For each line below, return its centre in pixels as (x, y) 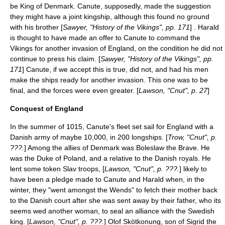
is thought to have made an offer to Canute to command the (105, 38)
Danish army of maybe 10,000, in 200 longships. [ (89, 137)
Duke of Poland (61, 158)
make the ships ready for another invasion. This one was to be (109, 80)
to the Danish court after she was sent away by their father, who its (116, 200)
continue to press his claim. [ (55, 59)
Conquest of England (47, 108)
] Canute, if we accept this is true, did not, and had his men (115, 69)
